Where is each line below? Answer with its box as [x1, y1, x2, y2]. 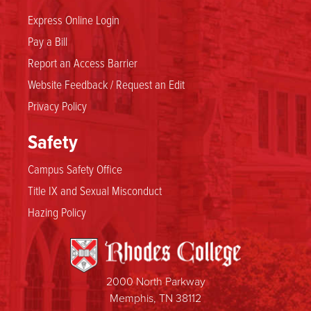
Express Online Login [28, 10, 119, 28]
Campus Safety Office [28, 160, 122, 177]
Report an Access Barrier [28, 53, 137, 71]
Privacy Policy [28, 96, 87, 114]
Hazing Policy [28, 203, 86, 220]
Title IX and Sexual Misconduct [28, 181, 162, 199]
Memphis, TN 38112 [110, 289, 201, 305]
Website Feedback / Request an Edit [28, 75, 185, 92]
